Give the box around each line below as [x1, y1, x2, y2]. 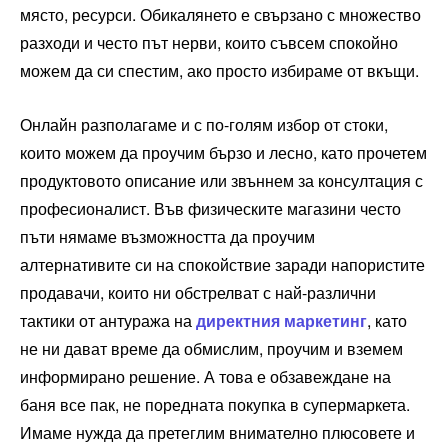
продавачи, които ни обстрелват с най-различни [20, 280, 376, 304]
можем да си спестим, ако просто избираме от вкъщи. [20, 58, 419, 82]
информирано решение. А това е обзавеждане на [20, 364, 391, 388]
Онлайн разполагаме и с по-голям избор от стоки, [20, 112, 388, 136]
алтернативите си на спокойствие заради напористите [20, 252, 425, 276]
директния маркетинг [196, 308, 367, 332]
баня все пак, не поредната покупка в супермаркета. [20, 392, 410, 416]
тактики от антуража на [20, 308, 196, 332]
